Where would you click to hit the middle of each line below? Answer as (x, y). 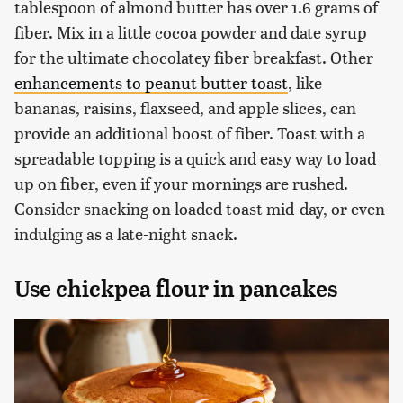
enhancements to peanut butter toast (151, 82)
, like (305, 82)
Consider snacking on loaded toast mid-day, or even (200, 208)
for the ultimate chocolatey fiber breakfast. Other (194, 57)
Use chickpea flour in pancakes (176, 288)
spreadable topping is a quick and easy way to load (195, 157)
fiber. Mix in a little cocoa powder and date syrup (191, 31)
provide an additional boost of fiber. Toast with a (190, 132)
